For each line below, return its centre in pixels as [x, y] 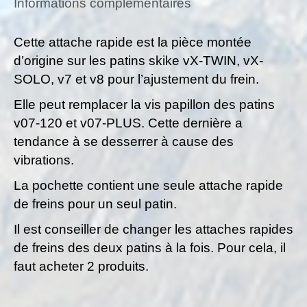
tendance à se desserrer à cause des [124, 142]
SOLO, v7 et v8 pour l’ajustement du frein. [136, 79]
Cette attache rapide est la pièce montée [133, 42]
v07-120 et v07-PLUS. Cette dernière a [128, 123]
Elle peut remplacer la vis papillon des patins [144, 105]
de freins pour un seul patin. [95, 204]
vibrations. [44, 160]
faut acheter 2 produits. [81, 266]
